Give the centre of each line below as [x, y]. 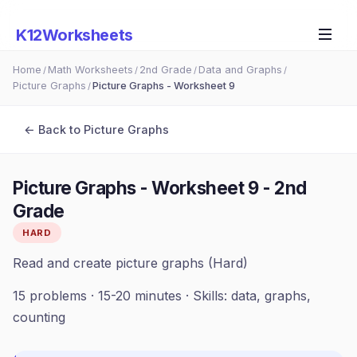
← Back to [54, 129]
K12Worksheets [75, 35]
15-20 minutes [140, 296]
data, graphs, [271, 296]
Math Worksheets [90, 70]
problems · [62, 296]
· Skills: [206, 296]
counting [39, 317]
